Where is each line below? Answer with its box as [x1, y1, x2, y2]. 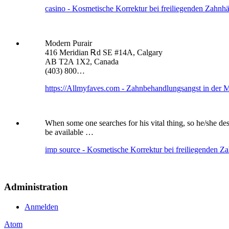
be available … [45, 128, 94, 137]
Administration [4, 181, 68, 193]
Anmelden [25, 202, 58, 211]
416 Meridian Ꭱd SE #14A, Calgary [45, 48, 163, 57]
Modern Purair [45, 39, 92, 48]
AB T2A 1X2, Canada [45, 57, 119, 66]
